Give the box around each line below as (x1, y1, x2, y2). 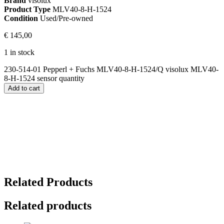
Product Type (4, 4, 50, 13)
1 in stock (4, 47, 34, 56)
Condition (4, 13, 38, 22)
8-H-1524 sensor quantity (4, 73, 84, 82)
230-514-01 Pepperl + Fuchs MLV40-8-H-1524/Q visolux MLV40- (4, 64, 218, 73)
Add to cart (8, 84, 40, 92)
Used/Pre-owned (38, 13, 93, 22)
